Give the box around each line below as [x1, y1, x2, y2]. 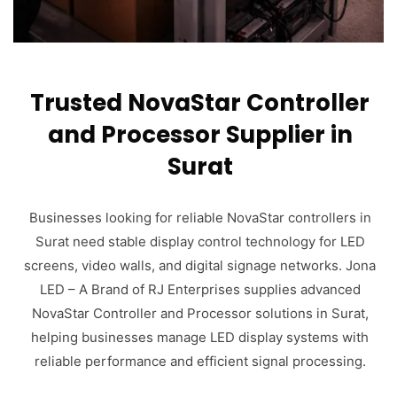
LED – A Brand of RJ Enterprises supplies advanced [39, 280, 361, 298]
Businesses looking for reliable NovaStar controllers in [28, 208, 371, 226]
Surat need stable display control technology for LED [35, 232, 365, 250]
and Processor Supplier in [47, 118, 353, 151]
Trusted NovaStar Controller [30, 86, 370, 119]
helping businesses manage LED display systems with [31, 328, 370, 346]
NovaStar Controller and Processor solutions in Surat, [31, 304, 369, 322]
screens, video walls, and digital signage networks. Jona [24, 256, 377, 274]
